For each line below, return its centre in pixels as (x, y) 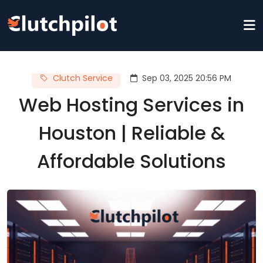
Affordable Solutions (131, 161)
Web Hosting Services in (131, 105)
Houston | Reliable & (131, 133)
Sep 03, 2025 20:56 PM (187, 78)
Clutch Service (83, 78)
